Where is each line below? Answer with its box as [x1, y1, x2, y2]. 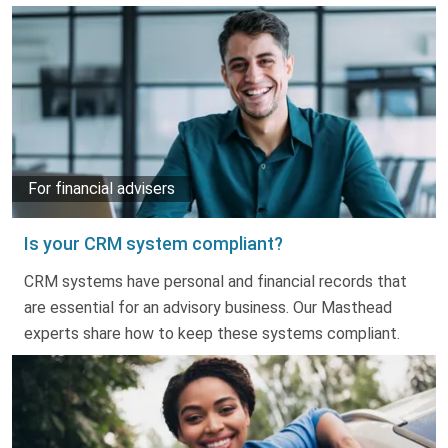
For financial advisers [28, 178, 175, 198]
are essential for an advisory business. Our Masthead [24, 297, 392, 317]
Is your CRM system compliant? [24, 232, 283, 254]
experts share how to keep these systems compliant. [24, 323, 400, 343]
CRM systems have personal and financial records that [24, 271, 407, 291]
